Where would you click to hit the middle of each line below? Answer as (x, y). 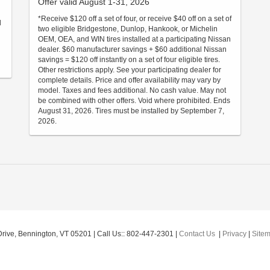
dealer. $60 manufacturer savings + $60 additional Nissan (132, 49)
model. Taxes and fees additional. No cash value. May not (132, 90)
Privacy (234, 234)
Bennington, (37, 234)
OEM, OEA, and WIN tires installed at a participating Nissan (134, 39)
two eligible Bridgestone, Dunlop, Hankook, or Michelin (128, 29)
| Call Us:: (109, 234)
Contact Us (197, 234)
